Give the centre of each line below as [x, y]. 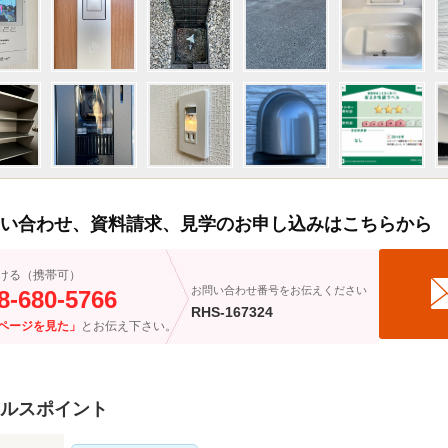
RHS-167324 [232, 312]
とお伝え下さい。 [129, 326]
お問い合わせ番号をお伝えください [279, 290]
